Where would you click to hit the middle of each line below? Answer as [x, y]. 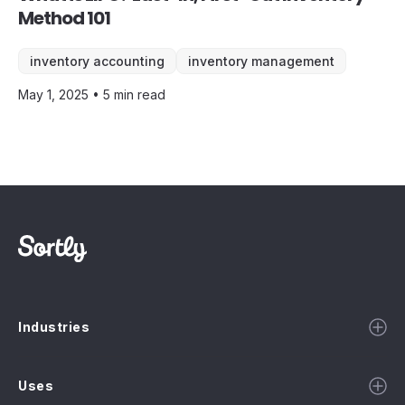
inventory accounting [97, 61]
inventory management [261, 61]
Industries [54, 327]
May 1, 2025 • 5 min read [92, 95]
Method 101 [64, 19]
